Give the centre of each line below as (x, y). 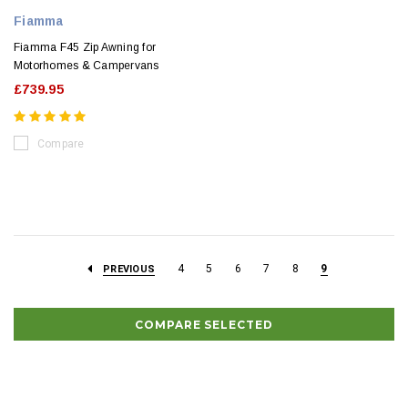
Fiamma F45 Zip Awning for (85, 48)
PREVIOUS (129, 270)
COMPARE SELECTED (204, 324)
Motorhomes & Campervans (87, 66)
